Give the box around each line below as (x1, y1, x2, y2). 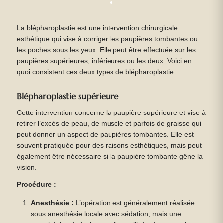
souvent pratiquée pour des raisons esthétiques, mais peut (16, 142, 202, 150)
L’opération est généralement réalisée (74, 199, 195, 207)
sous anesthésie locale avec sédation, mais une (31, 210, 182, 218)
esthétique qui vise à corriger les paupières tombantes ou (16, 35, 198, 43)
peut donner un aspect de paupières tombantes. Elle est (16, 131, 194, 139)
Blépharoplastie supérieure (16, 90, 118, 102)
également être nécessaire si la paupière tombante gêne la (16, 153, 203, 161)
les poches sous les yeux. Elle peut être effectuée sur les (16, 46, 196, 54)
